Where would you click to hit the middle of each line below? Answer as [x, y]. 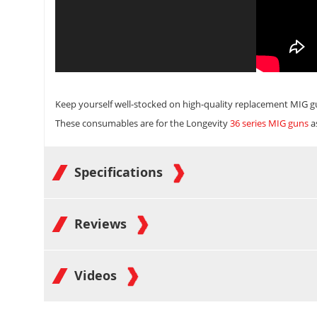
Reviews [102, 224]
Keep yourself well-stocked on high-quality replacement [173, 104]
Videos [97, 276]
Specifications [120, 172]
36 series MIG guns [269, 123]
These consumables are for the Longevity [143, 123]
